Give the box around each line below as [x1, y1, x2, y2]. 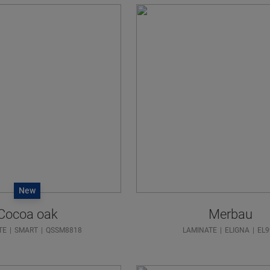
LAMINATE [183, 225, 218, 234]
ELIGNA [225, 225, 250, 234]
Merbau [208, 206, 253, 222]
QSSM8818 [46, 225, 83, 234]
